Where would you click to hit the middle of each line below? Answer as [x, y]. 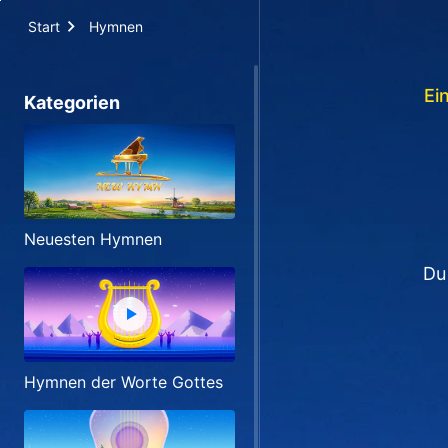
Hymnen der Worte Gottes [123, 381]
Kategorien [72, 102]
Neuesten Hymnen [93, 238]
